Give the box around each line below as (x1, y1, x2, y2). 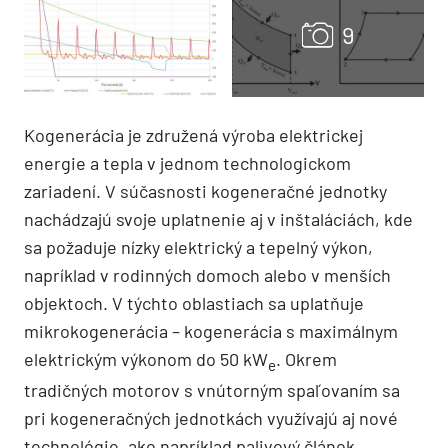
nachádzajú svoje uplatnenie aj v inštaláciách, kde (24, 207, 413, 230)
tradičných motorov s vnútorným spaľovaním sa (24, 379, 400, 402)
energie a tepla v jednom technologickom (24, 151, 351, 174)
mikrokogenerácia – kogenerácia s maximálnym (24, 319, 398, 342)
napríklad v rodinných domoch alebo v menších (24, 263, 391, 286)
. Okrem (276, 347, 337, 370)
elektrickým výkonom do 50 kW (24, 347, 268, 370)
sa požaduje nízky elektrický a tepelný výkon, (24, 235, 373, 258)
